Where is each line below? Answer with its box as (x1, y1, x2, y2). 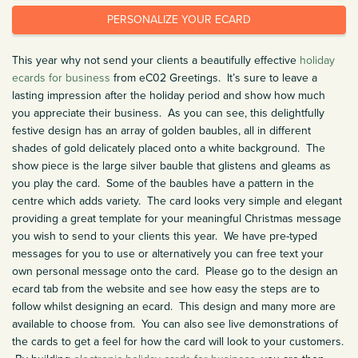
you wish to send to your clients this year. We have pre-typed (12, 229, 317, 243)
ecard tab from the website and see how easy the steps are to (12, 281, 320, 296)
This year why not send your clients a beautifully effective (12, 53, 300, 67)
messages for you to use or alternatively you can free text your (12, 246, 324, 261)
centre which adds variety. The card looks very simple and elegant (12, 193, 342, 208)
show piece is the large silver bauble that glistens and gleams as (12, 158, 331, 173)
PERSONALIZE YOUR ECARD (107, 12, 251, 26)
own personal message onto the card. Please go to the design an (12, 264, 338, 278)
